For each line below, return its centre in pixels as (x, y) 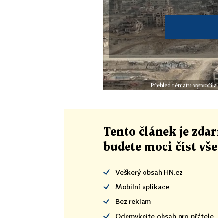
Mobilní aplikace (142, 186)
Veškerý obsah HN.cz (149, 172)
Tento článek (141, 132)
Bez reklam (133, 201)
